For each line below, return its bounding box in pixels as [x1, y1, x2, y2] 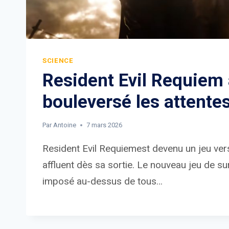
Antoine [53, 121, 77, 129]
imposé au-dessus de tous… [42, 175, 163, 187]
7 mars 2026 [86, 121, 123, 129]
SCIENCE [42, 57, 74, 65]
